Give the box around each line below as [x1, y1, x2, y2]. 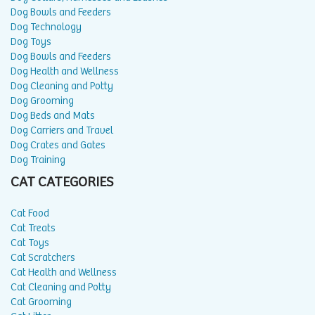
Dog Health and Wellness [11, 65, 119, 77]
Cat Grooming [11, 295, 72, 308]
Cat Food [11, 207, 49, 219]
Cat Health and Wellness [11, 266, 117, 278]
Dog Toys [11, 35, 51, 48]
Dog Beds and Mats [11, 109, 95, 122]
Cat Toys [11, 236, 49, 249]
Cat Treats [11, 221, 56, 234]
